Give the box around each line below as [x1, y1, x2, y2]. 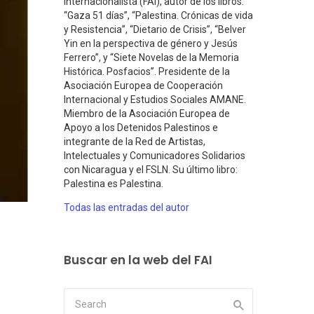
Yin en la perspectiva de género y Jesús [64, 38, 238, 50]
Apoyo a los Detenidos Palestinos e [64, 122, 218, 134]
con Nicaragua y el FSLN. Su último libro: [64, 164, 238, 176]
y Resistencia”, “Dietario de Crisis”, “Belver [64, 24, 246, 36]
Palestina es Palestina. [64, 178, 163, 190]
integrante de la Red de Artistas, [64, 136, 205, 148]
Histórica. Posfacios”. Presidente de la [64, 66, 230, 78]
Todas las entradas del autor [64, 202, 189, 214]
